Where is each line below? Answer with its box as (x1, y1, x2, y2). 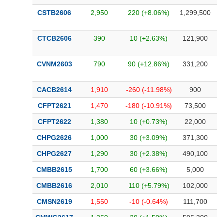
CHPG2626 (37, 134, 72, 141)
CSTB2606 (37, 9, 71, 16)
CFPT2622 (37, 118, 71, 125)
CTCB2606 (37, 34, 72, 42)
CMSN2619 (36, 198, 72, 205)
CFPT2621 (37, 102, 71, 109)
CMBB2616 (36, 182, 72, 189)
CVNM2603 (36, 60, 72, 68)
